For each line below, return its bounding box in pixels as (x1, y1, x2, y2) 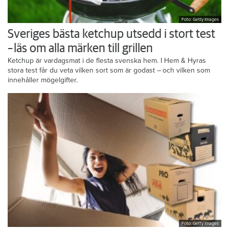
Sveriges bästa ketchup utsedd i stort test (8, 28, 215, 40)
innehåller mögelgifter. (8, 75, 78, 84)
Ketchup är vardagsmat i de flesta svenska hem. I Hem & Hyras (8, 56, 206, 65)
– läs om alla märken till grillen (8, 42, 153, 55)
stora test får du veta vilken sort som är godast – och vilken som (8, 65, 210, 75)
